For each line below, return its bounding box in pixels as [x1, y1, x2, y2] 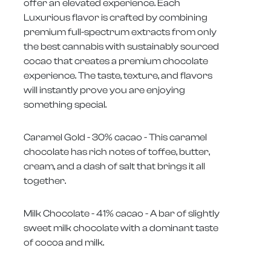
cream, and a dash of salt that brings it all [24, 160, 205, 172]
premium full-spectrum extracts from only [24, 26, 217, 38]
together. [24, 175, 66, 186]
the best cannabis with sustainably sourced [24, 41, 219, 52]
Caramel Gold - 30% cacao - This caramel [24, 131, 207, 143]
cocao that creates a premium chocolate [24, 55, 208, 67]
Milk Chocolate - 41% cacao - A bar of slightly [24, 207, 220, 219]
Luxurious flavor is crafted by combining [24, 11, 207, 23]
